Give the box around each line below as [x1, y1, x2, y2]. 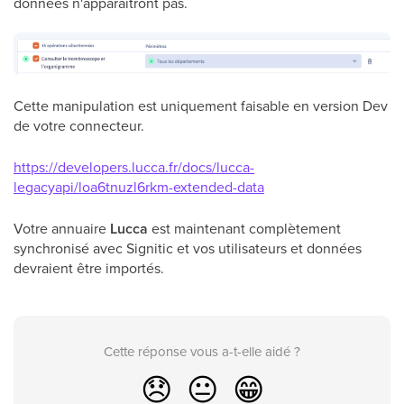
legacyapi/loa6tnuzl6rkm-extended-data [14, 176, 264, 197]
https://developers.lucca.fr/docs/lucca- [14, 156, 254, 177]
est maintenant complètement [151, 217, 341, 238]
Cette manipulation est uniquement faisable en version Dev [14, 95, 388, 115]
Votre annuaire [14, 217, 110, 238]
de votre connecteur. [14, 115, 144, 135]
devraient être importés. [14, 257, 164, 278]
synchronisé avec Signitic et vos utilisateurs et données [14, 237, 362, 258]
